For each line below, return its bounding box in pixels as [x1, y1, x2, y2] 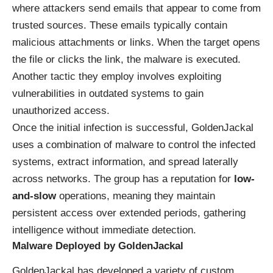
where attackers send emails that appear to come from [12, 2, 261, 15]
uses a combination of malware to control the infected [12, 139, 255, 151]
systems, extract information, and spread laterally [12, 156, 238, 168]
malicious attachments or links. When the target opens [12, 37, 260, 49]
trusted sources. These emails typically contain [12, 19, 227, 32]
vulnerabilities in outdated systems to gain [12, 88, 204, 100]
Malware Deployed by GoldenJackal [12, 240, 183, 252]
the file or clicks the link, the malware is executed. [12, 54, 241, 66]
